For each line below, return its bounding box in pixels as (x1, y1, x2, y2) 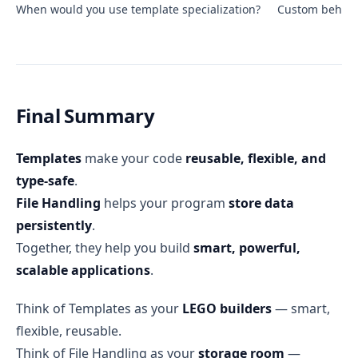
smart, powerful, (193, 239, 300, 257)
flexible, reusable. (16, 322, 121, 340)
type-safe (16, 172, 74, 190)
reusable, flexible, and (185, 149, 326, 168)
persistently (16, 217, 92, 235)
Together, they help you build (16, 239, 193, 257)
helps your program (101, 194, 229, 213)
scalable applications (16, 261, 150, 280)
